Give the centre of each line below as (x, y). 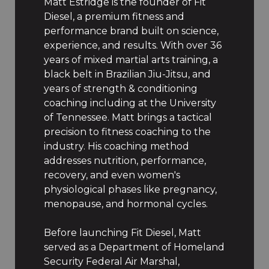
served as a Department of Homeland (134, 247)
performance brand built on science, (131, 31)
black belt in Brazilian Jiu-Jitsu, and (127, 74)
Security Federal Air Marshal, (111, 261)
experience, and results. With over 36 (132, 45)
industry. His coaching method (116, 146)
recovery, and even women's (112, 175)
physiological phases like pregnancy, (130, 189)
